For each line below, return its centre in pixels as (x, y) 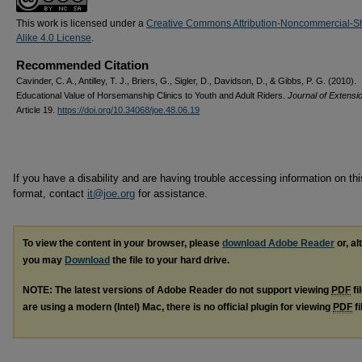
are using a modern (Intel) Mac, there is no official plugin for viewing (178, 307)
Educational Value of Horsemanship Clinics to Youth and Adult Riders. (152, 95)
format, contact (50, 194)
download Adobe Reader (278, 243)
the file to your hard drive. (170, 260)
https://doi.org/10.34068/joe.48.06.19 (128, 110)
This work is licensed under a (81, 23)
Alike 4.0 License (54, 38)
